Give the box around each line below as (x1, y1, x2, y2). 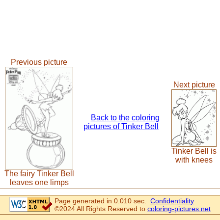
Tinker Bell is (171, 147, 217, 156)
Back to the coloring (90, 113, 160, 122)
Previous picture (11, 58, 67, 66)
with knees (175, 156, 213, 165)
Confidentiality (150, 197, 194, 205)
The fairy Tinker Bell (4, 169, 74, 178)
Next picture (173, 81, 215, 89)
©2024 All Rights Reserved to (55, 205, 147, 213)
